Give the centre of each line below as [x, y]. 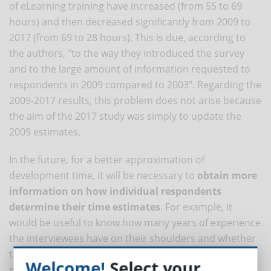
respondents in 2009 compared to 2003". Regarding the [135, 84]
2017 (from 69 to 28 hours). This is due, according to [127, 37]
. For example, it [196, 207]
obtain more [227, 175]
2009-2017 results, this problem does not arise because [135, 100]
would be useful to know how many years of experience [135, 222]
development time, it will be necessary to [103, 175]
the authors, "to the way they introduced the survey [127, 53]
